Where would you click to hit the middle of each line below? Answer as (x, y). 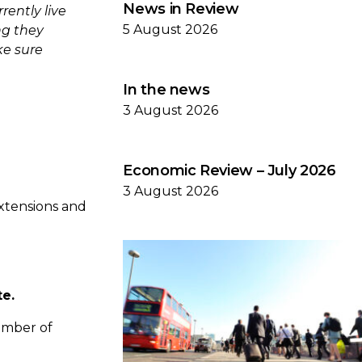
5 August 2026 (170, 29)
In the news (166, 90)
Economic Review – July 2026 (229, 170)
